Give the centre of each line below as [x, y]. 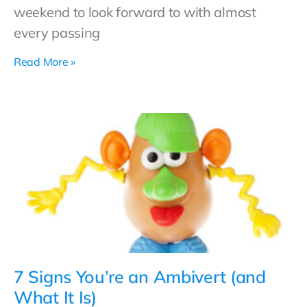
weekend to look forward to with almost [135, 12]
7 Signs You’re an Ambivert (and [140, 277]
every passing [57, 33]
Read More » [45, 62]
